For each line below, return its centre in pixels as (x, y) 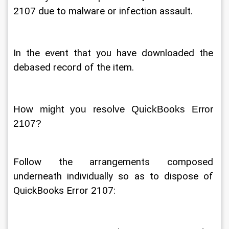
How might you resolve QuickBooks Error (114, 109)
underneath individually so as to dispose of (114, 176)
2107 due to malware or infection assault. (104, 11)
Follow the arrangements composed (114, 162)
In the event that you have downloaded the (114, 53)
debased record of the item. (75, 67)
